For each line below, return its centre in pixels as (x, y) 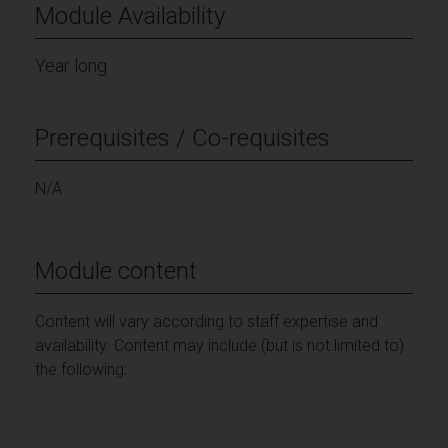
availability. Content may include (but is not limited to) (219, 345)
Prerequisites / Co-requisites (182, 137)
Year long (71, 65)
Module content (116, 270)
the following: (81, 369)
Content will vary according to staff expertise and (206, 321)
